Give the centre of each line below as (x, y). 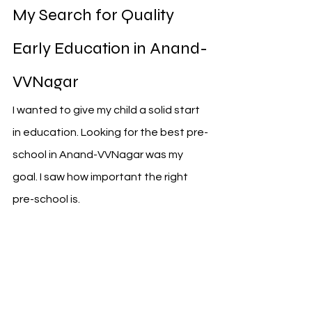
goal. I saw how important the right (101, 177)
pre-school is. (46, 199)
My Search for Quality (95, 15)
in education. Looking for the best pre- (110, 132)
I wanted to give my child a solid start (107, 110)
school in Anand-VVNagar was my (99, 155)
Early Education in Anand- (110, 48)
